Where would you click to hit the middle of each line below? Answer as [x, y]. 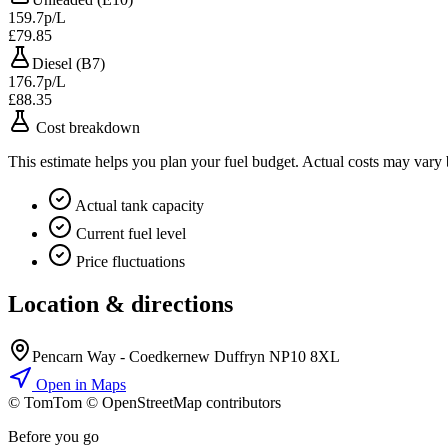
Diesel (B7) [68, 64]
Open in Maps [79, 385]
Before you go [53, 437]
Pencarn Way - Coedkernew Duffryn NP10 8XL [186, 357]
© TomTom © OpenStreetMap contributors [144, 403]
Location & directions [120, 304]
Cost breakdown [86, 128]
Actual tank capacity [138, 206]
